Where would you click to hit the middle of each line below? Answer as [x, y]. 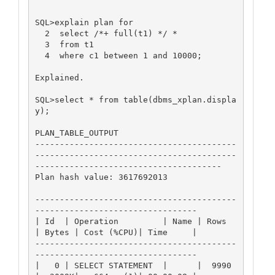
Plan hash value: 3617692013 [101, 177]
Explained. [59, 77]
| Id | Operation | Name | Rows [130, 221]
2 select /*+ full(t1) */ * [40, 33]
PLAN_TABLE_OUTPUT [76, 133]
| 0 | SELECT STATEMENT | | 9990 [133, 265]
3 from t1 [40, 44]
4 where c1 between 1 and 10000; [40, 55]
